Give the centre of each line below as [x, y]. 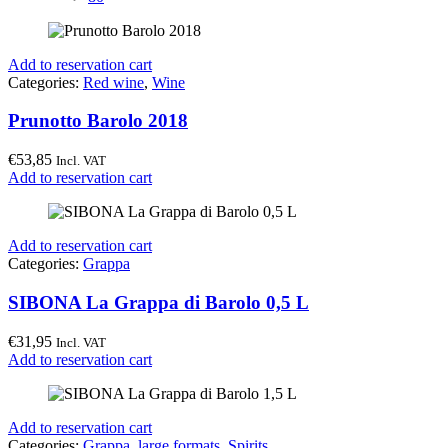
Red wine [113, 82]
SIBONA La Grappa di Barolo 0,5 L [158, 302]
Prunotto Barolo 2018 [98, 121]
